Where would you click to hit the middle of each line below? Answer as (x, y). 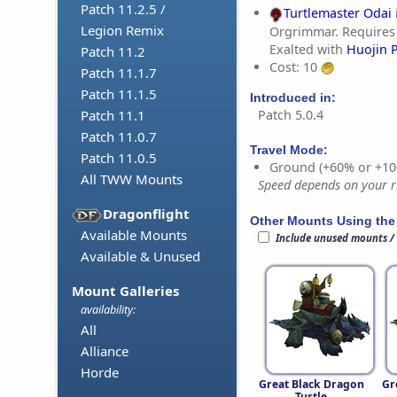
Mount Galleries (125, 291)
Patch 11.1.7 (119, 73)
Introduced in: (293, 97)
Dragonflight (147, 214)
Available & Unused (140, 257)
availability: (108, 310)
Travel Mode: (289, 150)
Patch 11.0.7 (119, 137)
